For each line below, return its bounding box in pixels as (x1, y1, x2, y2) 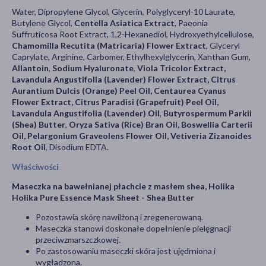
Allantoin (12, 62, 49, 73)
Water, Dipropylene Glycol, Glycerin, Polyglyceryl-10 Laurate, (12, 6, 235, 17)
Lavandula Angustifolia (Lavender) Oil (12, 107, 160, 118)
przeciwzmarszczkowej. (36, 234, 121, 245)
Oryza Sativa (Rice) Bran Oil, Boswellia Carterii (69, 119, 252, 129)
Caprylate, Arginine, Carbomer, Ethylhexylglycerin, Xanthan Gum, (12, 51, 251, 62)
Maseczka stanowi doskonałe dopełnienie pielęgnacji (36, 223, 231, 233)
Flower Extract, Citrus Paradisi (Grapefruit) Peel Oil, (12, 96, 218, 107)
